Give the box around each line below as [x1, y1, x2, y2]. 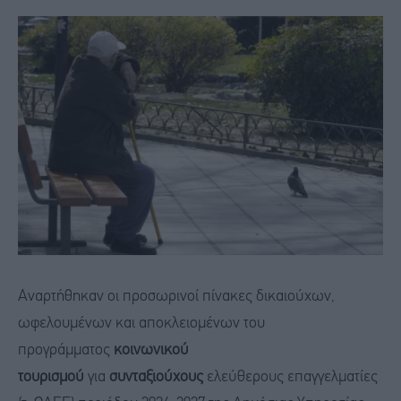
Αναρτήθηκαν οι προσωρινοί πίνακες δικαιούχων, [18, 288, 335, 304]
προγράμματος [18, 342, 114, 358]
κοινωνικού [114, 342, 189, 358]
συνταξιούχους [109, 369, 203, 385]
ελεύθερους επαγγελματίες [203, 369, 378, 385]
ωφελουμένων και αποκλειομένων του [18, 315, 265, 331]
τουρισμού [18, 369, 84, 385]
